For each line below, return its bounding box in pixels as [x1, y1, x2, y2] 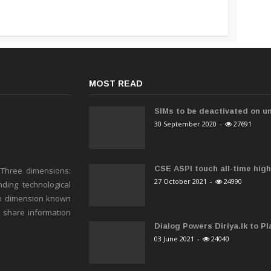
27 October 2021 [154, 177, 207, 186]
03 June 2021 [154, 234, 194, 244]
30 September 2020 [154, 119, 217, 129]
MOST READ [89, 79, 143, 89]
